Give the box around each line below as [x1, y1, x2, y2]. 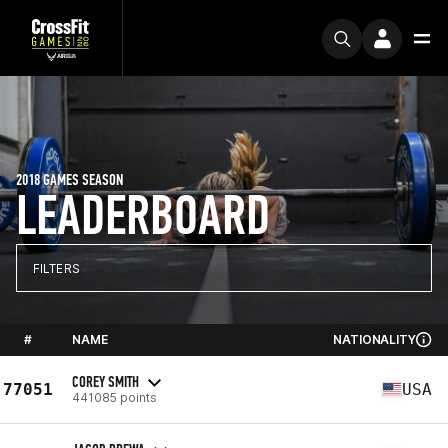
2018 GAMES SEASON [16, 170, 123, 189]
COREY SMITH [72, 371, 139, 391]
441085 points [72, 389, 157, 405]
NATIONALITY [333, 332, 416, 347]
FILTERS [33, 260, 80, 276]
